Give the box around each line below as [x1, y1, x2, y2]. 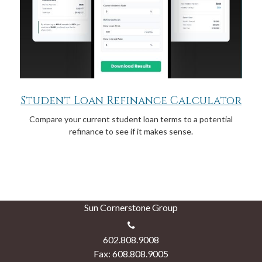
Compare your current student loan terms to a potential [29, 113, 233, 124]
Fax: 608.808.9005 [94, 247, 168, 259]
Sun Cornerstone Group [84, 201, 178, 213]
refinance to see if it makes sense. [69, 126, 193, 136]
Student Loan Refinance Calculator [20, 93, 242, 108]
